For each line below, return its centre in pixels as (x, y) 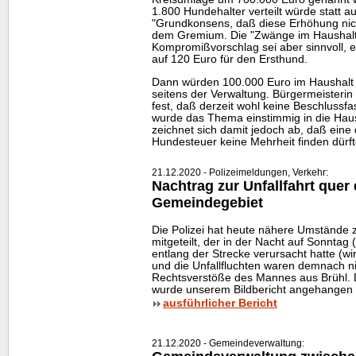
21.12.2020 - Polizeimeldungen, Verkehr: (240, 173)
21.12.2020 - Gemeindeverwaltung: (228, 344)
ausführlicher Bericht (220, 304)
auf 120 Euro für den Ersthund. (230, 59)
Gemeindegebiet (207, 203)
